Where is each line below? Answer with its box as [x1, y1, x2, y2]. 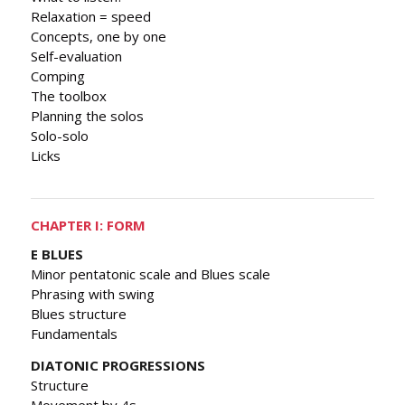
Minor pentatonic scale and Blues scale [31, 264, 270, 283]
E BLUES [31, 244, 83, 263]
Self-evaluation [31, 47, 122, 66]
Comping [31, 67, 85, 86]
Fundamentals [31, 324, 118, 343]
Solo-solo [31, 127, 89, 146]
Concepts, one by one [31, 27, 166, 46]
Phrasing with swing [31, 284, 155, 303]
